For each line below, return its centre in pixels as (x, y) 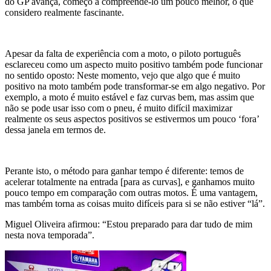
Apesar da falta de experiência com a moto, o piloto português (123, 54)
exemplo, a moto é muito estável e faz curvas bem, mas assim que (129, 97)
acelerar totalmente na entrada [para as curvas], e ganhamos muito (130, 182)
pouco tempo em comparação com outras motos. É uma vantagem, (131, 193)
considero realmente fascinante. (64, 13)
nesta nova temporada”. (50, 235)
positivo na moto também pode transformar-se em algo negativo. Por (135, 87)
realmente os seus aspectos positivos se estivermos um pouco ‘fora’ (132, 119)
